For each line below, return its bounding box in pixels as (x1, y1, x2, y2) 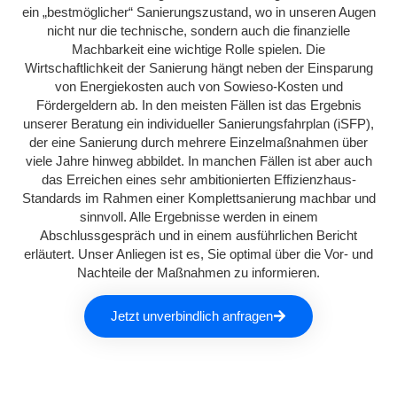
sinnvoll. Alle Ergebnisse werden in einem (79, 209, 318, 225)
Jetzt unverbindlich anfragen (111, 307, 273, 323)
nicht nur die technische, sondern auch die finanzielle (47, 23, 350, 39)
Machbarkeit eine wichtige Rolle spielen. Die (72, 42, 325, 58)
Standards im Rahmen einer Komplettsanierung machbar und (21, 191, 376, 206)
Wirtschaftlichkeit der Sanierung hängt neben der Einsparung (24, 60, 373, 76)
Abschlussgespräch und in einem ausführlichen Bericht (40, 228, 357, 244)
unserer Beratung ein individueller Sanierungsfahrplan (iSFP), (23, 116, 374, 132)
